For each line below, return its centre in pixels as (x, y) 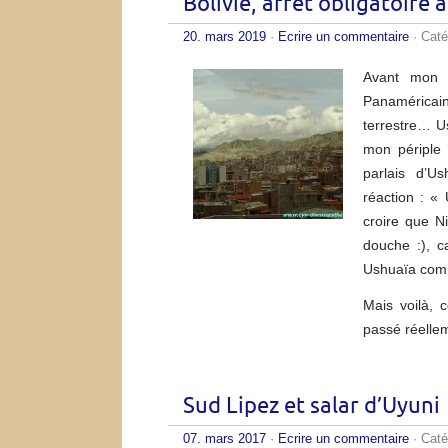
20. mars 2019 (224, 36)
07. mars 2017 (224, 438)
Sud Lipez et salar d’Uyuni (311, 406)
